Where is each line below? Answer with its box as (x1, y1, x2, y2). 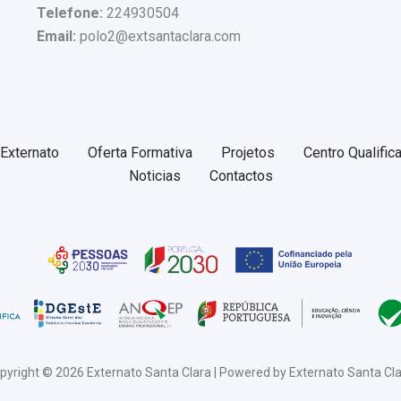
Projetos (220, 144, 275, 162)
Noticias (128, 167, 181, 185)
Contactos (209, 167, 273, 185)
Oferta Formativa (87, 144, 192, 162)
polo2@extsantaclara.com (75, 28, 241, 46)
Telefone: (36, 4, 103, 22)
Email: (36, 28, 76, 46)
